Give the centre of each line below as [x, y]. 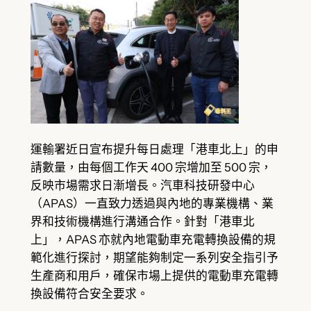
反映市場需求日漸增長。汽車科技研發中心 [142, 185]
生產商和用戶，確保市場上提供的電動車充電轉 [154, 275]
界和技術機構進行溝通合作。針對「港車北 [142, 221]
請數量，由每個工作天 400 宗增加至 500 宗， [151, 167]
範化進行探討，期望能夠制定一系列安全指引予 [154, 257]
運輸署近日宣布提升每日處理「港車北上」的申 [154, 149]
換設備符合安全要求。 [89, 293]
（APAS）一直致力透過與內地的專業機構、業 [152, 203]
